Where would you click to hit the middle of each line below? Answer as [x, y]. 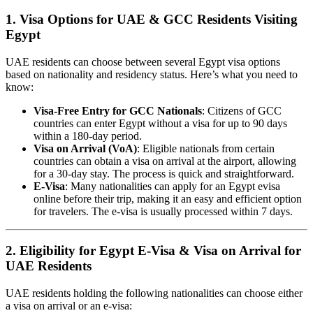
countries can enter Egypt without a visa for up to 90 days [160, 123]
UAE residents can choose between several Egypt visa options [143, 61]
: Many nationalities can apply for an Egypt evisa [173, 186]
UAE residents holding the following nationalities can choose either [154, 293]
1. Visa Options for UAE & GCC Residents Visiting [152, 20]
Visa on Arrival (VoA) [85, 148]
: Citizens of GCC [242, 110]
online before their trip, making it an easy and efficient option [168, 198]
